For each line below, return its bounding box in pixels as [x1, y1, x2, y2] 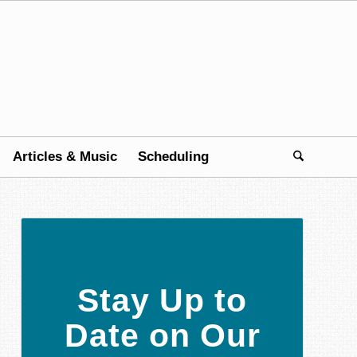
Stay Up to [77, 281, 247, 319]
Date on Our [64, 316, 261, 354]
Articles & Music [13, 149, 117, 164]
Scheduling [138, 149, 209, 164]
